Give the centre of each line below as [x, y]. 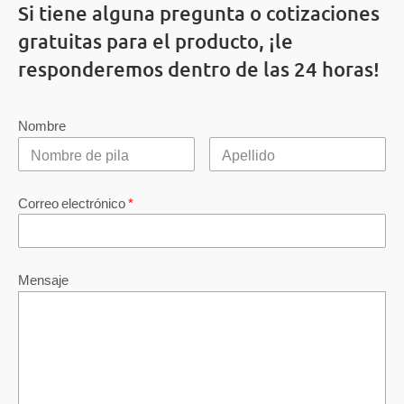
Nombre [41, 125]
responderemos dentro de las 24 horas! [198, 69]
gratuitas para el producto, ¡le [155, 41]
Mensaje [43, 280]
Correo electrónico [73, 202]
